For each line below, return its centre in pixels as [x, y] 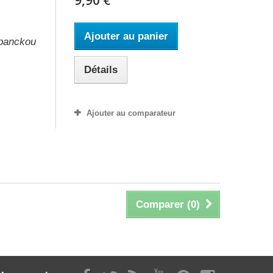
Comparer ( [163, 204]
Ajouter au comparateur [131, 113]
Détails [101, 69]
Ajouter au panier [126, 36]
